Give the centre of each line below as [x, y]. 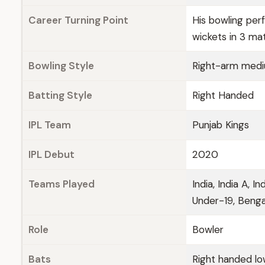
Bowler [208, 230]
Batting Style [60, 95]
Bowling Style [61, 66]
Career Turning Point [78, 20]
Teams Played [62, 184]
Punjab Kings [221, 125]
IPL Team [50, 125]
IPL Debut [51, 154]
